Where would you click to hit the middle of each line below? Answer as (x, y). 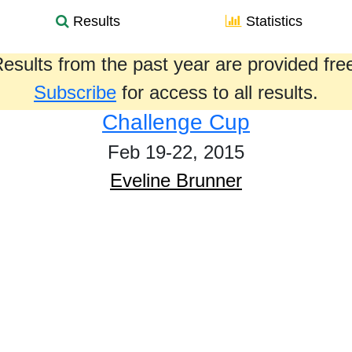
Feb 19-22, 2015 (176, 152)
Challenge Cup (176, 122)
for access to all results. (217, 92)
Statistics (272, 21)
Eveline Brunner (176, 180)
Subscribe (75, 92)
